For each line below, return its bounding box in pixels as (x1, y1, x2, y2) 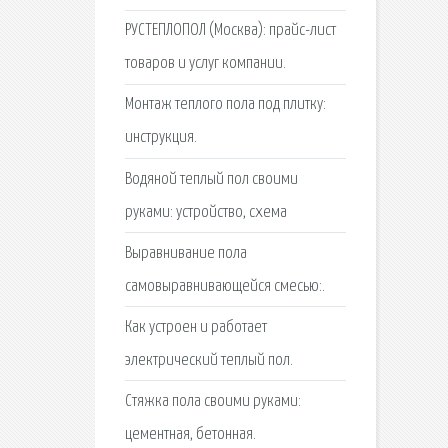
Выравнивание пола (124, 244, 247, 262)
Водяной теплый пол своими (124, 170, 298, 188)
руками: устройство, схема (124, 203, 287, 221)
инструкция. (124, 129, 197, 147)
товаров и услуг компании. (124, 55, 286, 73)
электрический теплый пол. (124, 351, 293, 369)
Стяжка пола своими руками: (124, 393, 301, 411)
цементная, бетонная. (124, 426, 256, 444)
